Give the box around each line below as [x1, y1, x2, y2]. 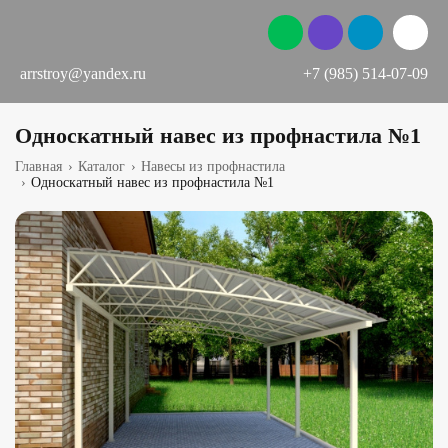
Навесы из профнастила [141, 159, 285, 174]
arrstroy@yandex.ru [20, 65, 146, 82]
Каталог [78, 159, 125, 174]
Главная [15, 159, 62, 174]
